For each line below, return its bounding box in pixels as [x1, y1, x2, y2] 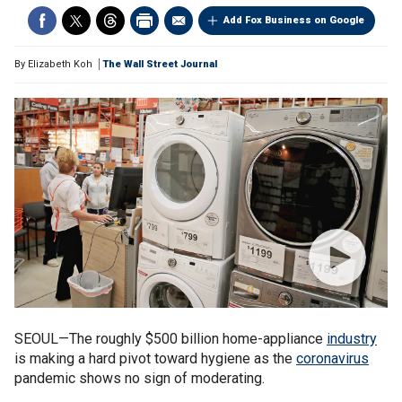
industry [327, 330, 377, 347]
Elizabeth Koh [28, 58, 92, 70]
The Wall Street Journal [103, 58, 217, 70]
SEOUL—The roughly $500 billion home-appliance [14, 330, 327, 347]
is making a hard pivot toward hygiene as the [14, 350, 296, 367]
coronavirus [296, 350, 369, 367]
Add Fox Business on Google [223, 14, 364, 26]
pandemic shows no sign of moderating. [14, 370, 265, 387]
